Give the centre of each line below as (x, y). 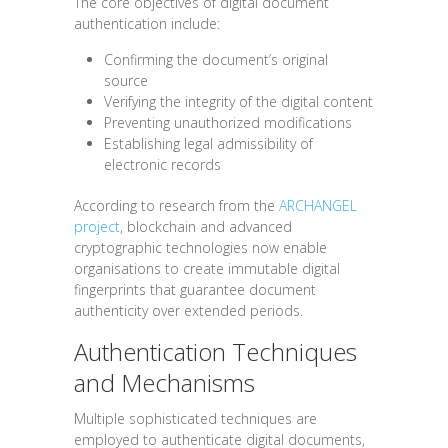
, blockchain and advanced (206, 226)
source (126, 80)
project (97, 226)
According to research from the (176, 205)
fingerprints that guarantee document (195, 289)
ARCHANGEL (318, 205)
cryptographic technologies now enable (200, 247)
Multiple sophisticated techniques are (195, 418)
